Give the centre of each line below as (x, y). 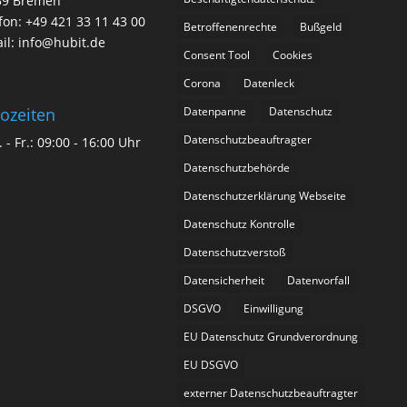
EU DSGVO (211, 365)
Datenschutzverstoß (235, 253)
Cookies (293, 55)
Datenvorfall (319, 281)
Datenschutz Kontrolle (240, 224)
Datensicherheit (224, 281)
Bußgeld (321, 27)
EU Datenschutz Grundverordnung (271, 337)
